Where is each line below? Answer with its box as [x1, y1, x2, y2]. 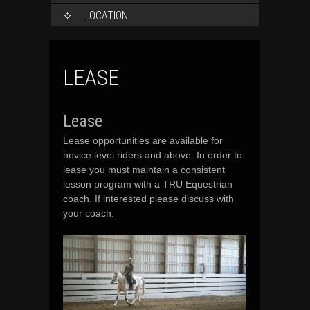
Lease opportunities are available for [63, 135, 223, 147]
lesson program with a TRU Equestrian [63, 179, 232, 190]
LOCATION [84, 9, 128, 23]
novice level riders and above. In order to [63, 149, 242, 161]
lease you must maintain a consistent [63, 164, 225, 176]
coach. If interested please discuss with [63, 193, 234, 205]
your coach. [63, 208, 114, 219]
